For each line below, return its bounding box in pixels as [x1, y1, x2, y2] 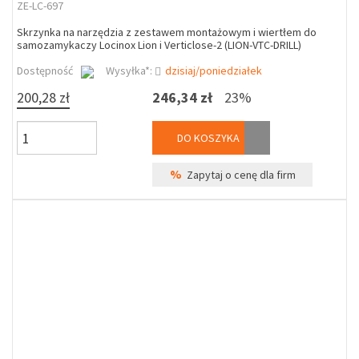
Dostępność [17, 63, 73, 78]
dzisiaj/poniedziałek [165, 63, 262, 78]
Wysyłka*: [106, 63, 155, 78]
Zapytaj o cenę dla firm [181, 167, 296, 182]
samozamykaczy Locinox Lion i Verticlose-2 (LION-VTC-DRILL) [17, 38, 301, 52]
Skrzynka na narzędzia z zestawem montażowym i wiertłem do [17, 25, 317, 39]
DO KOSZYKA [175, 131, 240, 145]
